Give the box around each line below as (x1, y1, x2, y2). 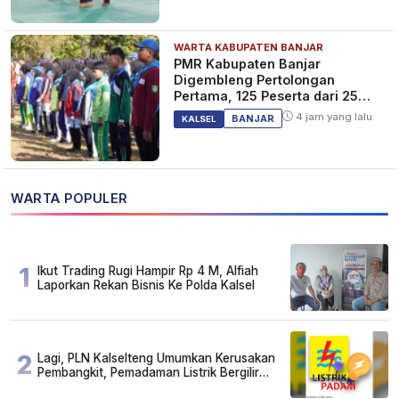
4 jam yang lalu (293, 110, 373, 123)
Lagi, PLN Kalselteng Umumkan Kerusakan (37, 350, 275, 365)
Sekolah (174, 103, 226, 119)
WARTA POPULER (11, 191, 128, 206)
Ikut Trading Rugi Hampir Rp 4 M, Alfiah (37, 263, 258, 278)
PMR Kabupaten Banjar (174, 55, 322, 71)
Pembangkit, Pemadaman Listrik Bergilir (37, 364, 259, 379)
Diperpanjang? (37, 379, 118, 394)
